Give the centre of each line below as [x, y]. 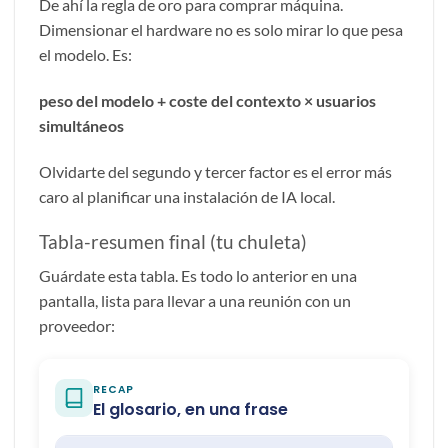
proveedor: [77, 326]
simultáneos [81, 126]
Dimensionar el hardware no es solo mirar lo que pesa [221, 30]
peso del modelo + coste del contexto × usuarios [207, 101]
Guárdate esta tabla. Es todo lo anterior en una [198, 276]
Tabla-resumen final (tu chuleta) [173, 241]
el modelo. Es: [85, 55]
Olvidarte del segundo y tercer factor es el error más [215, 171]
